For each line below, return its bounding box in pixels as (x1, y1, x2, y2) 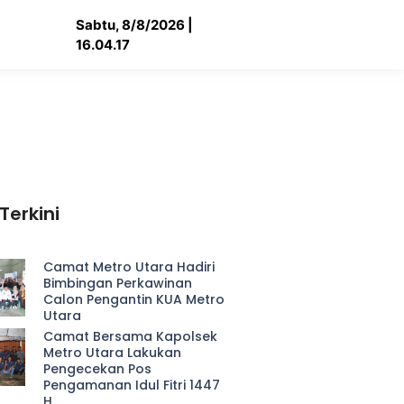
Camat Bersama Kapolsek (43, 327, 218, 345)
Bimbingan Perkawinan (43, 274, 193, 292)
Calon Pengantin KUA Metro (43, 290, 225, 308)
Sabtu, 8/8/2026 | (76, 15, 194, 33)
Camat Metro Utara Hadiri (43, 258, 216, 276)
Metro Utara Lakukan (43, 344, 182, 362)
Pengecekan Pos (43, 360, 152, 378)
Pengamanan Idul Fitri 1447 (43, 376, 221, 394)
